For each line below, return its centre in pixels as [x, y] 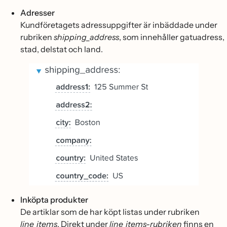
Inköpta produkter [54, 199]
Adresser [37, 12]
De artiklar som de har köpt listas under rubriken [110, 212]
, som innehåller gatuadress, [172, 37]
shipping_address [86, 37]
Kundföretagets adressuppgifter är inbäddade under [119, 25]
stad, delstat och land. [62, 49]
